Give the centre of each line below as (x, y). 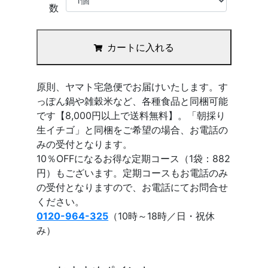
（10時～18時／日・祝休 (162, 216)
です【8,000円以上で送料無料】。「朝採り (131, 115)
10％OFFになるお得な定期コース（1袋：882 (134, 158)
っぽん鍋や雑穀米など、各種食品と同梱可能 (133, 101)
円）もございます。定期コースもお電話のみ (133, 173)
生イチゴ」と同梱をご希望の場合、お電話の (133, 130)
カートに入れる (141, 47)
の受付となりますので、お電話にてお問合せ (133, 187)
